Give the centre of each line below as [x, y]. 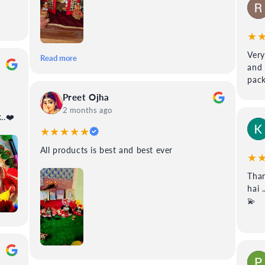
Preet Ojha [86, 97]
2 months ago [87, 110]
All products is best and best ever [106, 150]
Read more [58, 58]
